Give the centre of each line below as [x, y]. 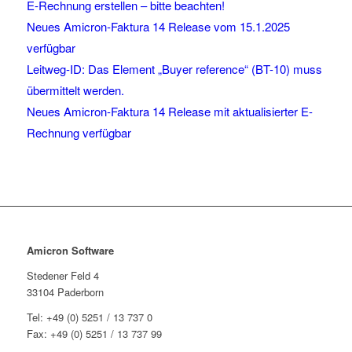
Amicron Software [70, 251]
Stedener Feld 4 [62, 276]
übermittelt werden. [75, 90]
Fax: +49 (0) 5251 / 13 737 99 [94, 334]
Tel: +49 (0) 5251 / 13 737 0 [89, 317]
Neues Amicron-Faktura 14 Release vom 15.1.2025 [158, 27]
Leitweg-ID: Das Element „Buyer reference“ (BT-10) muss [174, 69]
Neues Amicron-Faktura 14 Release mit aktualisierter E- [169, 112]
